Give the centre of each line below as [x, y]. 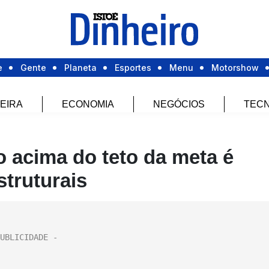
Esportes [133, 68]
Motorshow [235, 68]
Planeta [80, 68]
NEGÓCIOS [179, 104]
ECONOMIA [88, 104]
